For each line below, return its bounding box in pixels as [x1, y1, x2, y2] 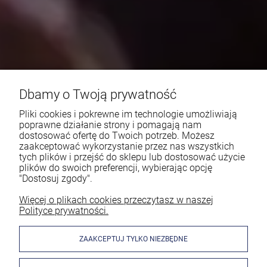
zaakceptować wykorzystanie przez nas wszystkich [19, 141, 234, 152]
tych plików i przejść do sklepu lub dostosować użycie [19, 151, 245, 163]
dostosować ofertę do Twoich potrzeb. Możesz [19, 130, 215, 141]
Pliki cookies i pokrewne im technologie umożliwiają [19, 108, 237, 120]
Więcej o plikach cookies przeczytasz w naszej [19, 194, 213, 206]
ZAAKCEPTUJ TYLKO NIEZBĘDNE [79, 235, 188, 243]
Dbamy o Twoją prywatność [19, 86, 176, 102]
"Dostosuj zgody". [19, 173, 92, 184]
